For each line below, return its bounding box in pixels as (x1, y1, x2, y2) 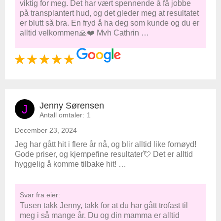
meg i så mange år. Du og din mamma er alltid (20, 211, 180, 220)
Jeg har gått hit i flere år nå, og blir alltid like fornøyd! (15, 140, 196, 148)
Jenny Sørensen (39, 101, 104, 110)
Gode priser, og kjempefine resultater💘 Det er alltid (15, 150, 193, 158)
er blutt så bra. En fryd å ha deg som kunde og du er (20, 19, 199, 27)
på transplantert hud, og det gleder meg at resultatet (20, 9, 199, 17)
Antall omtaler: (39, 111, 84, 119)
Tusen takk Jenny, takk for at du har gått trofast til (20, 201, 188, 210)
